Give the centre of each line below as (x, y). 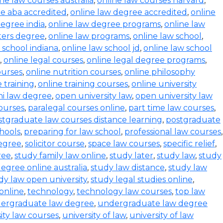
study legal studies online (142, 179)
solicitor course (55, 144)
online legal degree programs (146, 60)
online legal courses (43, 60)
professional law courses (173, 132)
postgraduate (193, 120)
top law (190, 191)
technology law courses (124, 191)
